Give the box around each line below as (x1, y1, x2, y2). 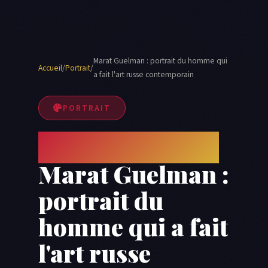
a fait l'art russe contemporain (93, 69, 194, 81)
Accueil (38, 62, 62, 74)
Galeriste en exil (38, 132, 219, 164)
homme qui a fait (38, 211, 228, 243)
